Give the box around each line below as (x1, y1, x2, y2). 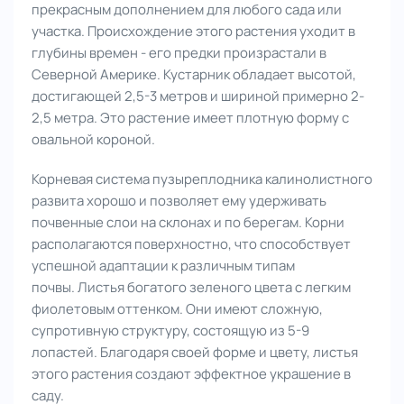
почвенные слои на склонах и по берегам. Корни (32, 212, 344, 232)
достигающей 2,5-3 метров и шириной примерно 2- (32, 86, 364, 106)
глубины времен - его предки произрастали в (32, 42, 326, 62)
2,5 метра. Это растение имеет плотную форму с (32, 107, 349, 127)
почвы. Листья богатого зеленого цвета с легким (32, 277, 351, 297)
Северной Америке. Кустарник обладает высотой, (32, 64, 356, 84)
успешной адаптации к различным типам (32, 255, 295, 275)
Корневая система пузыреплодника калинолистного (32, 169, 372, 188)
